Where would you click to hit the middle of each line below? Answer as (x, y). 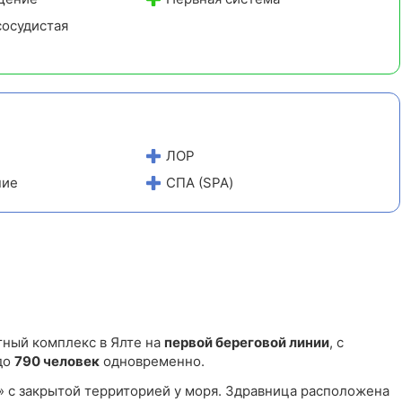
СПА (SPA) (200, 182)
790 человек (57, 361)
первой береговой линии (247, 342)
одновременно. (152, 361)
